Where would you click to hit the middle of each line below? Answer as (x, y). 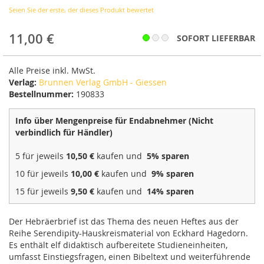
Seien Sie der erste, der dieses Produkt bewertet (81, 10)
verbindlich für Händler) (64, 133)
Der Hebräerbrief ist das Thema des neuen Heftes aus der (124, 222)
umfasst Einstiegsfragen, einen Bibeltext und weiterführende (130, 257)
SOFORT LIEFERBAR (216, 38)
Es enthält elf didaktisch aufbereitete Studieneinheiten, (118, 245)
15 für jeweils (43, 192)
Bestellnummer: (41, 94)
